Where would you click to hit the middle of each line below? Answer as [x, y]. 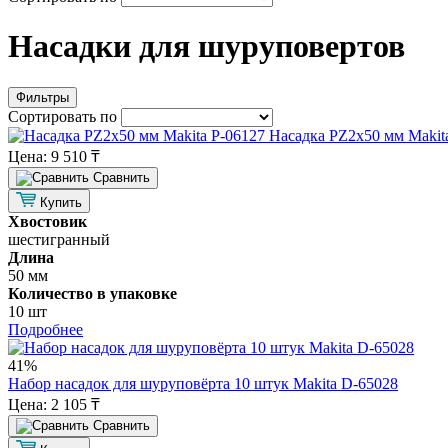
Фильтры [42, 97]
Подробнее [45, 329]
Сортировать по [64, 116]
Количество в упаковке [92, 293]
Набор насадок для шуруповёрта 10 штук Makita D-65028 [203, 383]
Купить [61, 202]
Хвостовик [47, 221]
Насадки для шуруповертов [206, 46]
